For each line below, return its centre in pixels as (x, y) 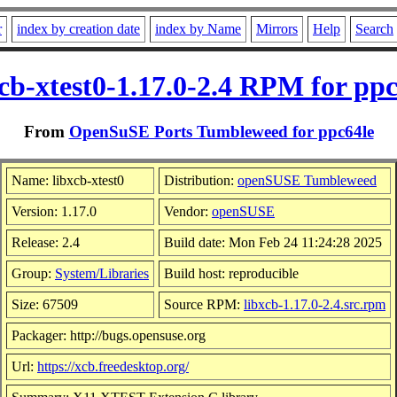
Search (374, 29)
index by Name (198, 29)
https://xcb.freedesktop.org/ (113, 366)
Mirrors (277, 29)
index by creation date (78, 29)
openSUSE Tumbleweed (307, 180)
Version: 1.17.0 (54, 211)
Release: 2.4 (46, 242)
